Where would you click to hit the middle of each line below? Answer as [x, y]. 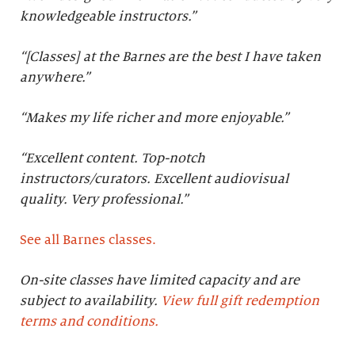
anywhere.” [55, 78]
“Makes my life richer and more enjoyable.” [154, 118]
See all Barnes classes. [88, 240]
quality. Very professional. [101, 200]
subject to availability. [90, 301]
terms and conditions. [89, 322]
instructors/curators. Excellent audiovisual [154, 179]
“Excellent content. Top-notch [113, 158]
